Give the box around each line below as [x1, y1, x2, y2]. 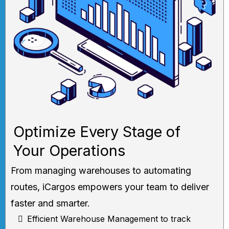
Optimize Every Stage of [13, 123, 180, 141]
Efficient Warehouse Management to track [27, 214, 191, 224]
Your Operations [13, 142, 125, 160]
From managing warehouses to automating [11, 165, 191, 176]
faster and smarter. [11, 198, 90, 209]
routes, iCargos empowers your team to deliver [11, 181, 209, 193]
